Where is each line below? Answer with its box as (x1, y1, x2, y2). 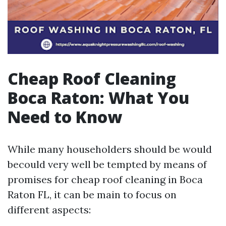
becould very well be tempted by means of (8, 158, 207, 171)
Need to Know (8, 106, 122, 128)
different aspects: (8, 203, 91, 216)
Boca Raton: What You (8, 87, 189, 108)
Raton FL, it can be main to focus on (8, 188, 177, 201)
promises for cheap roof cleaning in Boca (8, 173, 203, 186)
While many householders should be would (8, 143, 212, 155)
